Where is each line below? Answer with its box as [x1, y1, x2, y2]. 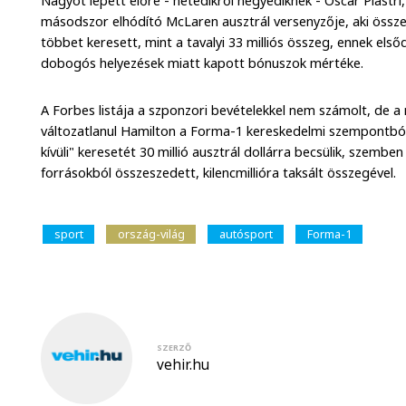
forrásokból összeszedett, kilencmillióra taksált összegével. [41, 164, 397, 182]
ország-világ [117, 226, 185, 243]
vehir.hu [157, 354, 210, 374]
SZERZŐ [157, 341, 192, 353]
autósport [218, 226, 273, 243]
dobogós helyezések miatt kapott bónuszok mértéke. [41, 54, 364, 72]
